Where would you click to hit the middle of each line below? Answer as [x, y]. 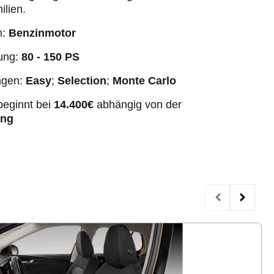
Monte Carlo [144, 80]
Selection [80, 80]
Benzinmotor [42, 33]
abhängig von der [137, 104]
